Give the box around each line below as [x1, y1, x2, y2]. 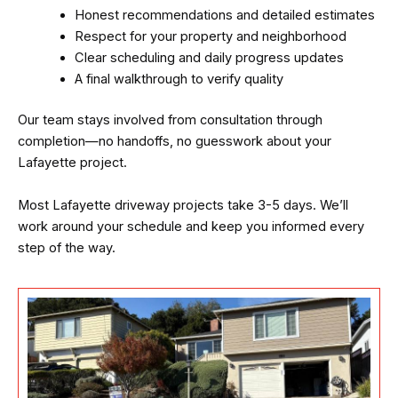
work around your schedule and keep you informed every [18, 218, 364, 235]
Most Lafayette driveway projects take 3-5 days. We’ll [18, 196, 348, 213]
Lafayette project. [18, 155, 127, 171]
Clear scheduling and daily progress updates [74, 50, 344, 67]
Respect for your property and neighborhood [74, 28, 346, 45]
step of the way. [18, 239, 115, 256]
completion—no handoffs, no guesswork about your [18, 133, 331, 150]
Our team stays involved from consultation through [18, 112, 322, 129]
